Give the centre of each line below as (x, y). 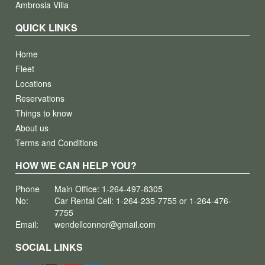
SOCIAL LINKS (49, 247)
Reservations (40, 98)
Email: (27, 224)
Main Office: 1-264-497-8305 (109, 189)
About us (32, 128)
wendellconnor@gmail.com (105, 224)
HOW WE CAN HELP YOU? (76, 165)
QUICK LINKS (47, 28)
